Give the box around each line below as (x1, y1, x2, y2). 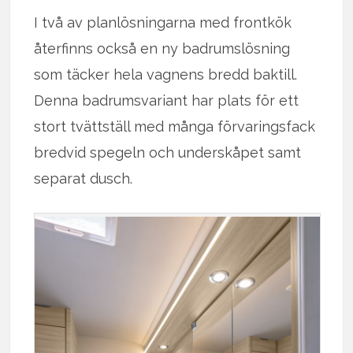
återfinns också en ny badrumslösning (34, 39, 291, 57)
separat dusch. (34, 169, 133, 187)
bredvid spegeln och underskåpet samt (34, 143, 302, 161)
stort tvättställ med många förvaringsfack (34, 117, 316, 135)
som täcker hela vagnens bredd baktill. (34, 65, 298, 83)
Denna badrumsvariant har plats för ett (34, 91, 299, 109)
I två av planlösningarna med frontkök (34, 13, 292, 31)
